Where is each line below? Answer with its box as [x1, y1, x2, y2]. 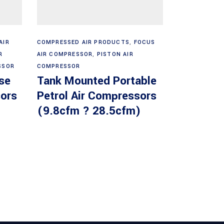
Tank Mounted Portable [36, 72, 156, 89]
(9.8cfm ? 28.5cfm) [36, 102, 141, 119]
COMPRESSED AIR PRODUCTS [36, 38, 130, 46]
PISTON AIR [96, 50, 133, 58]
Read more [82, 31, 119, 42]
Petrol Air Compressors [36, 87, 156, 104]
